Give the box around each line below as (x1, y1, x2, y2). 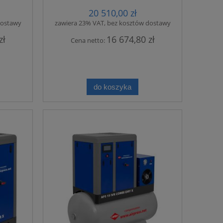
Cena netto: (70, 36, 107, 45)
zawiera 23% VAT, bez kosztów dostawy (54, 18, 171, 28)
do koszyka (94, 82, 131, 91)
